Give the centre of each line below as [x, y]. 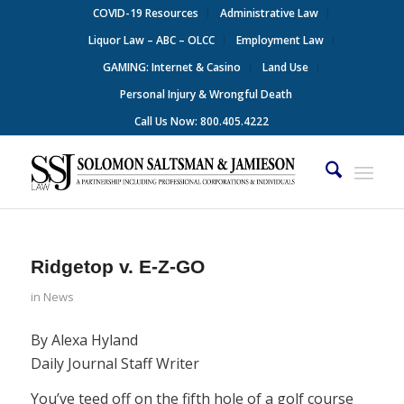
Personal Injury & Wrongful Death [207, 94]
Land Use [286, 67]
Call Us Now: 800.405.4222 [202, 121]
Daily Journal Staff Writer [115, 363]
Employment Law [280, 40]
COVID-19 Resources [146, 13]
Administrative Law [270, 13]
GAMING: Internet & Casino [172, 67]
